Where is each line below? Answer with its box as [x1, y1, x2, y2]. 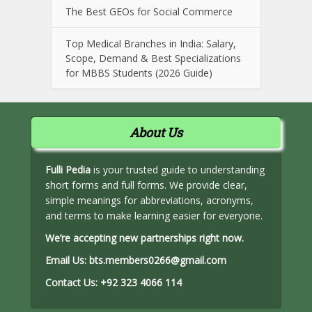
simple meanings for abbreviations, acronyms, [45, 194, 253, 207]
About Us [130, 124, 182, 141]
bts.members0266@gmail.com [89, 253, 226, 267]
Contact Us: [45, 276, 100, 289]
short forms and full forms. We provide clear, [45, 178, 247, 192]
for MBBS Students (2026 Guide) [65, 66, 212, 79]
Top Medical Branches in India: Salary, [65, 37, 236, 50]
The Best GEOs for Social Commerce [65, 5, 233, 18]
